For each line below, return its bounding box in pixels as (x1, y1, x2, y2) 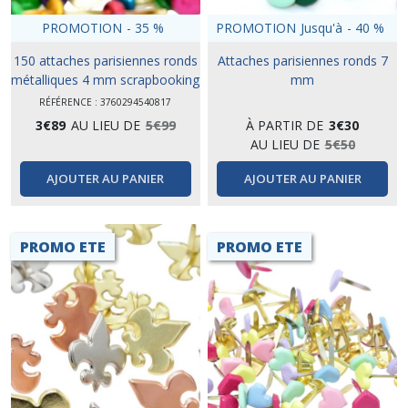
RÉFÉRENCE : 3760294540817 (39, 95, 172, 108)
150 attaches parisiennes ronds (13, 51, 198, 69)
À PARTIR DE (246, 116, 324, 134)
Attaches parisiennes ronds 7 (217, 51, 388, 69)
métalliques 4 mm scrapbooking (11, 70, 200, 88)
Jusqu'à (301, 19, 343, 37)
